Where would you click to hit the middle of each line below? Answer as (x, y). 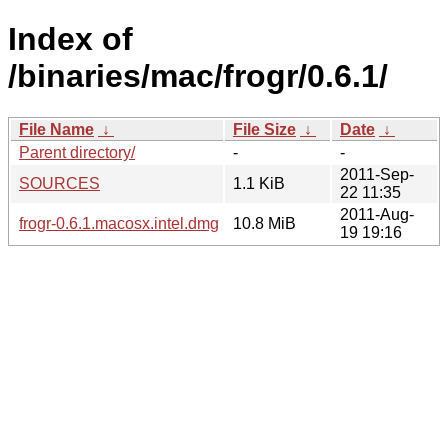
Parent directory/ (77, 152)
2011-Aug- (377, 214)
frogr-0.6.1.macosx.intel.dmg (119, 223)
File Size (264, 129)
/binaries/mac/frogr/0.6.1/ (198, 76)
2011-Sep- (377, 174)
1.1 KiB (259, 183)
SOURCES (59, 183)
